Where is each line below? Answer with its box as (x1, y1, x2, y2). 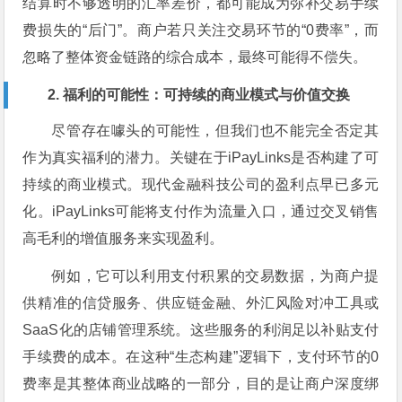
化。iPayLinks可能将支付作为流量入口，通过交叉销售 (22, 204, 380, 220)
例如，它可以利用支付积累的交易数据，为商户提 (51, 268, 380, 284)
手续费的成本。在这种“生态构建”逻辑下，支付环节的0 (22, 349, 380, 365)
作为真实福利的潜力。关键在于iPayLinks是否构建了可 (22, 150, 380, 166)
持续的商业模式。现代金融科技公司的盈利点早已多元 (22, 177, 380, 193)
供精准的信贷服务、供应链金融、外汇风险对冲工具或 (22, 295, 380, 311)
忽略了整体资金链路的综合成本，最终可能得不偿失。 (22, 49, 368, 66)
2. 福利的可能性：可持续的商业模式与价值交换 (48, 87, 351, 103)
